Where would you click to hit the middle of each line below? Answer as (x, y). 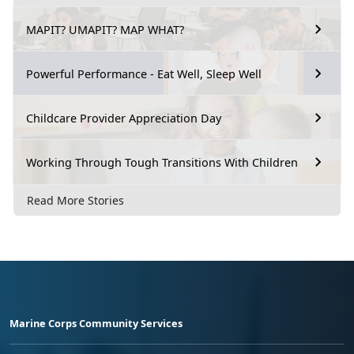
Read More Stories (75, 201)
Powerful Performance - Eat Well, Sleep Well (144, 73)
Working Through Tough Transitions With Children (162, 162)
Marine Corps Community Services (96, 324)
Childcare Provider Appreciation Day (124, 118)
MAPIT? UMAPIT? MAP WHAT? (105, 29)
